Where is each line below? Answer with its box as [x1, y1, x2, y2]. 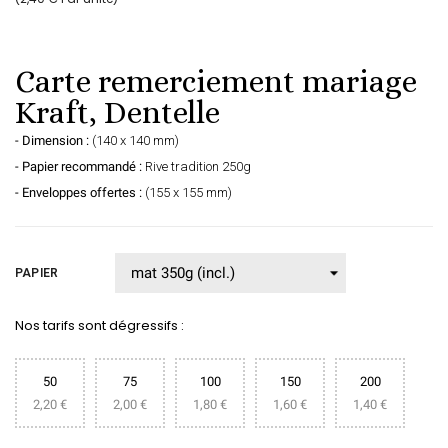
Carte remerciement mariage [15, 64, 417, 100]
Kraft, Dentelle [15, 95, 220, 131]
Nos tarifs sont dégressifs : [15, 316, 184, 336]
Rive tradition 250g [142, 159, 251, 175]
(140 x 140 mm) [89, 133, 179, 149]
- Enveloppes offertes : [15, 185, 145, 201]
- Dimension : [15, 133, 89, 149]
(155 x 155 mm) [145, 185, 232, 201]
